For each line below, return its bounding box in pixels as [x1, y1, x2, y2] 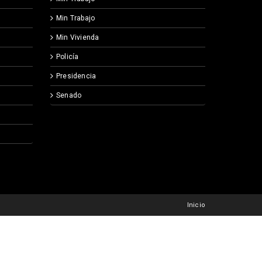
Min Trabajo [56, 14, 95, 23]
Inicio [187, 201, 205, 209]
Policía [56, 53, 79, 61]
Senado [56, 91, 82, 100]
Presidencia [56, 72, 96, 81]
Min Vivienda [56, 33, 99, 42]
